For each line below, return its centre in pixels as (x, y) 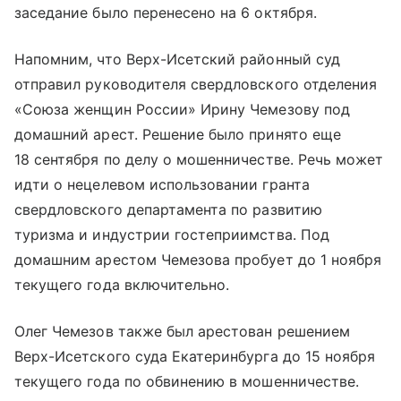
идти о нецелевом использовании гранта (162, 184)
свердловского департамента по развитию (168, 209)
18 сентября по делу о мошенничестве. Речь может (199, 159)
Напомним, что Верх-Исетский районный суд (177, 59)
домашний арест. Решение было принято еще (178, 134)
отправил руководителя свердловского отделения (196, 84)
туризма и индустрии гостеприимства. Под (172, 235)
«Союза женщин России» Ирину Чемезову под (182, 109)
